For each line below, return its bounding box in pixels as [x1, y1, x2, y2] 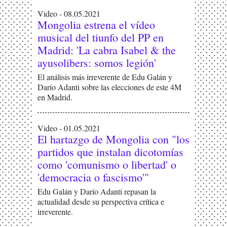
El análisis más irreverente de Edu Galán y [37, 71, 172, 82]
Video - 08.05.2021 [37, 8, 100, 19]
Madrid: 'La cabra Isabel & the [37, 43, 176, 57]
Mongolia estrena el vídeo [37, 17, 155, 32]
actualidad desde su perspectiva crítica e [37, 196, 164, 207]
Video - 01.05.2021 [37, 123, 100, 133]
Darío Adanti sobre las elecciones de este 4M [37, 82, 181, 92]
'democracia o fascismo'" [37, 170, 149, 184]
